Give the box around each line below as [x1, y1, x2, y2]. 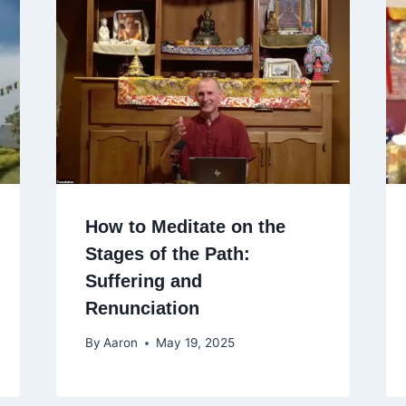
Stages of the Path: [84, 243, 250, 264]
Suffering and [84, 270, 202, 291]
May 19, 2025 [155, 335, 235, 351]
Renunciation [84, 297, 199, 318]
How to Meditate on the [84, 216, 285, 237]
